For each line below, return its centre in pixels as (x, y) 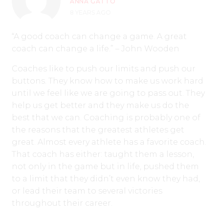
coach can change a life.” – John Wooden (96, 48)
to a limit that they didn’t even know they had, (106, 178)
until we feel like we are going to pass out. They (108, 93)
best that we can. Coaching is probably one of (106, 117)
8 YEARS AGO (91, 12)
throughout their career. (62, 203)
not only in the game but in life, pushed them (105, 166)
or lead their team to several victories (87, 191)
